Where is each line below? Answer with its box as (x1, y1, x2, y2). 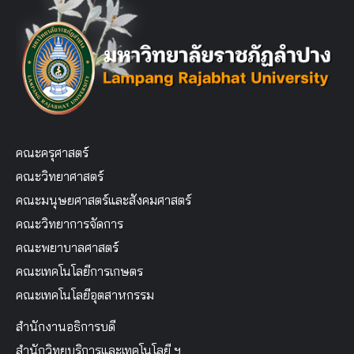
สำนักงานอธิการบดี (16, 318, 115, 335)
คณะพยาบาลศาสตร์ (16, 239, 119, 256)
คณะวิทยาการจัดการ (16, 216, 123, 232)
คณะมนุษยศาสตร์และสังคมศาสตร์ (16, 192, 191, 209)
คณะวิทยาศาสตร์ (16, 168, 104, 185)
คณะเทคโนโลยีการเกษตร (16, 263, 143, 280)
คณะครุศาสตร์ (16, 145, 88, 161)
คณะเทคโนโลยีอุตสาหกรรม (16, 287, 154, 303)
